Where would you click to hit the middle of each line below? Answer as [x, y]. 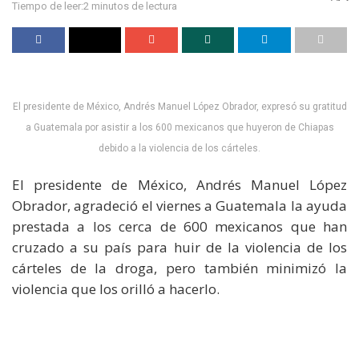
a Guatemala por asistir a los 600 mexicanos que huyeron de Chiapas [179, 127]
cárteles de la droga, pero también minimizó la [179, 268]
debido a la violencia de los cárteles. [179, 148]
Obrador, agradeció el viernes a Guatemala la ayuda [179, 205]
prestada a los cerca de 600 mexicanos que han [179, 226]
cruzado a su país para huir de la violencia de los [179, 247]
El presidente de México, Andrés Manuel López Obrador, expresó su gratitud [179, 106]
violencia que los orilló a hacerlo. [116, 288]
